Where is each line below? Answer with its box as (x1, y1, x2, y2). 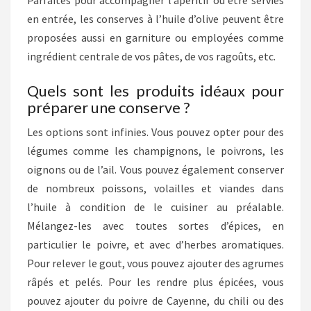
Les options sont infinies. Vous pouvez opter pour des (27, 125, 284, 140)
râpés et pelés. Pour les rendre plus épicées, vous (27, 275, 284, 289)
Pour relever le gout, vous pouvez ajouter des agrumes (27, 256, 284, 271)
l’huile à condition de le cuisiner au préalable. (27, 200, 284, 215)
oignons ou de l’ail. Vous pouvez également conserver (27, 162, 284, 177)
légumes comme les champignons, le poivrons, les (27, 144, 284, 158)
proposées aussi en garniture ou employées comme (27, 31, 284, 45)
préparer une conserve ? (27, 98, 190, 117)
